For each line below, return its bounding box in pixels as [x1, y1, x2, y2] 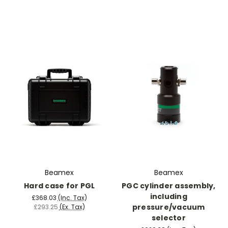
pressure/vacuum [132, 202, 205, 212]
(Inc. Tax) [58, 193, 87, 202]
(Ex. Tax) [59, 202, 85, 211]
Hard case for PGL [24, 180, 95, 191]
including [150, 191, 187, 202]
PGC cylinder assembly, [122, 180, 216, 191]
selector [151, 212, 186, 223]
